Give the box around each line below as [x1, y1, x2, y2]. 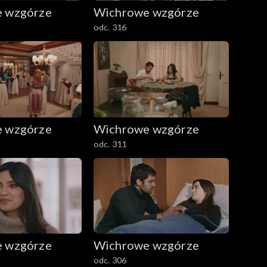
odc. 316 [93, 21, 127, 32]
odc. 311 [93, 138, 127, 149]
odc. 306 [93, 255, 127, 266]
